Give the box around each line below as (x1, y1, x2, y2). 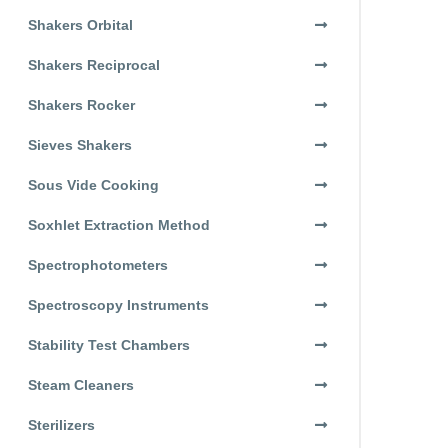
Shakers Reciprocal (28, 57, 160, 73)
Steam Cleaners (28, 377, 134, 393)
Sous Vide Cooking (28, 177, 159, 193)
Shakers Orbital (28, 17, 133, 33)
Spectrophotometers (28, 257, 168, 273)
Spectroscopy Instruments (28, 297, 209, 313)
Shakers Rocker (28, 97, 135, 113)
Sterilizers (28, 417, 95, 433)
